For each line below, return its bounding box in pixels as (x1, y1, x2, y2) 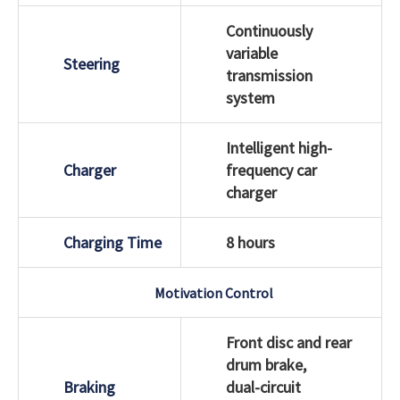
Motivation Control (154, 283, 273, 302)
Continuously (226, 20, 312, 41)
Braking (63, 376, 115, 397)
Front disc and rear (226, 331, 352, 353)
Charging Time (63, 231, 162, 253)
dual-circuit (226, 376, 301, 397)
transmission (226, 64, 312, 86)
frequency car (226, 159, 317, 180)
